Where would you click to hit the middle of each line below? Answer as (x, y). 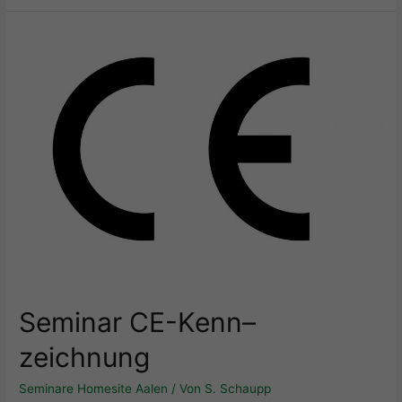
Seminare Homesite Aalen (94, 388)
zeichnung (85, 357)
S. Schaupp (238, 388)
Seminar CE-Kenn (131, 322)
